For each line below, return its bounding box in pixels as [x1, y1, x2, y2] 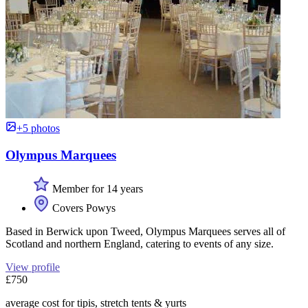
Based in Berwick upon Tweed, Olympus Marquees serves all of [5, 225, 285, 237]
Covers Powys [49, 201, 115, 214]
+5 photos [16, 122, 60, 135]
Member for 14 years [49, 182, 143, 195]
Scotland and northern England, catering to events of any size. [5, 237, 274, 250]
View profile [5, 261, 60, 273]
